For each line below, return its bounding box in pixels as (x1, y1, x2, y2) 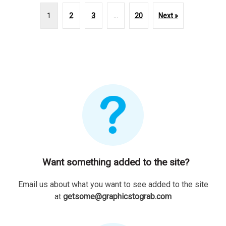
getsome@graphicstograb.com (63, 191, 172, 201)
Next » (158, 11, 178, 20)
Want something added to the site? (42, 156, 189, 168)
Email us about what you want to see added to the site (18, 179, 208, 189)
